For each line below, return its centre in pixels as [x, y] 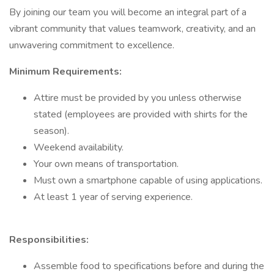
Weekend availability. [79, 147]
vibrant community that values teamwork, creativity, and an [132, 29]
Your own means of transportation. [106, 164]
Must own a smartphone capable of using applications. [148, 180]
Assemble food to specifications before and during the [149, 266]
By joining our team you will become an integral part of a [128, 12]
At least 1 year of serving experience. [113, 197]
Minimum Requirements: [65, 72]
